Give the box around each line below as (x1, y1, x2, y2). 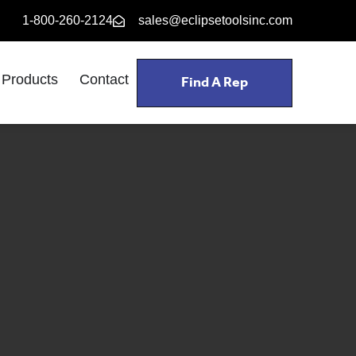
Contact (79, 72, 129, 87)
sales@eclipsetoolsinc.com (138, 14, 292, 27)
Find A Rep (181, 68, 248, 96)
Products (2, 72, 58, 87)
